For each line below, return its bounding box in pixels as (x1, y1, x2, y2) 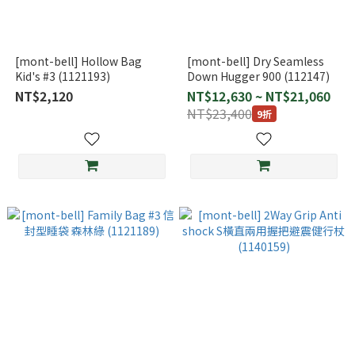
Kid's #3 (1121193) (14, 68, 110, 84)
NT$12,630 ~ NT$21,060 (186, 86, 330, 105)
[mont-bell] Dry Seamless (186, 53, 324, 69)
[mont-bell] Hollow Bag (14, 53, 142, 69)
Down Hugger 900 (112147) (186, 68, 330, 84)
